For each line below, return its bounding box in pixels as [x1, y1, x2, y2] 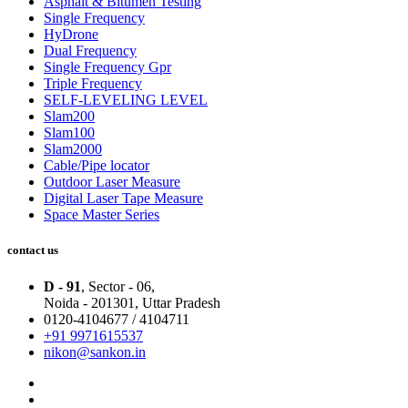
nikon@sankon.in [44, 343, 146, 360]
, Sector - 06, [81, 278, 155, 294]
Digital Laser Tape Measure [44, 190, 203, 207]
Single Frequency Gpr [44, 59, 171, 76]
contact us [7, 243, 58, 258]
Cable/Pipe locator [44, 158, 149, 174]
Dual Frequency [44, 43, 137, 59]
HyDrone [44, 26, 98, 43]
